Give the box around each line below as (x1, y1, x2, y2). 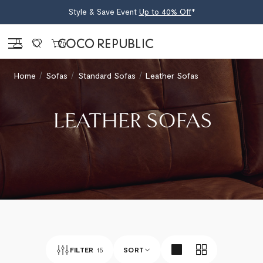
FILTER (69, 245, 94, 254)
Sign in (22, 38, 55, 48)
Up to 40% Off (139, 7, 191, 16)
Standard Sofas (77, 70, 136, 80)
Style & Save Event (68, 7, 139, 16)
